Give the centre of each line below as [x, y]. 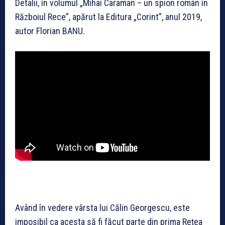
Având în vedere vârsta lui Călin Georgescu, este [102, 208]
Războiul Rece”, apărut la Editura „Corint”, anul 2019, [108, 17]
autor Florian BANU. [50, 31]
